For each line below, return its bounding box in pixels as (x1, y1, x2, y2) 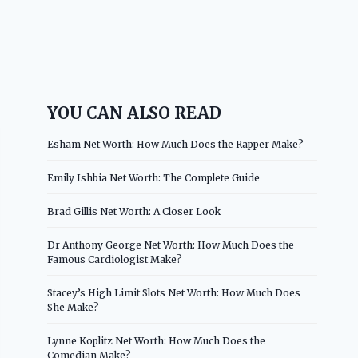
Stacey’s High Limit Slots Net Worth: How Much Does (47, 286, 301, 299)
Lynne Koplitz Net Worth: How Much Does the (47, 334, 266, 347)
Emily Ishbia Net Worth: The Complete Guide (47, 171, 261, 184)
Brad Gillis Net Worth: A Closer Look (47, 205, 221, 217)
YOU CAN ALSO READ (47, 102, 222, 123)
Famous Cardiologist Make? (47, 253, 183, 265)
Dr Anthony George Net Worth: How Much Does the (47, 238, 295, 251)
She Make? (47, 300, 100, 313)
